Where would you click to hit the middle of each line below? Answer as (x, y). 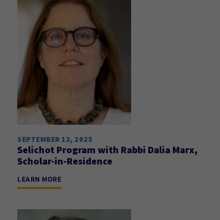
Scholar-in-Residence (65, 161)
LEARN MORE (39, 179)
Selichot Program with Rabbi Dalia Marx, (107, 150)
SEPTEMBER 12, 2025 (55, 139)
